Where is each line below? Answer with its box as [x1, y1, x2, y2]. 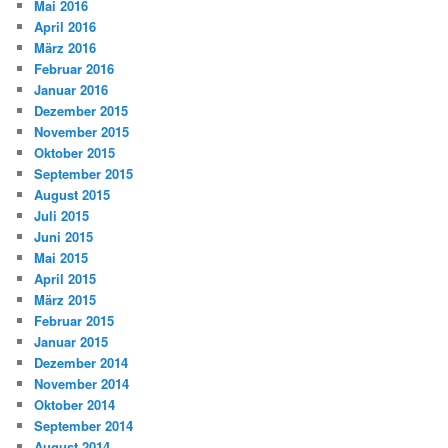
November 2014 [34, 374, 130, 394]
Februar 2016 [34, 59, 115, 79]
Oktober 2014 [34, 395, 116, 415]
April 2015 [34, 269, 97, 289]
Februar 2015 [34, 311, 115, 331]
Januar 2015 [34, 332, 109, 352]
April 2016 [34, 17, 97, 37]
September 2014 [34, 416, 134, 436]
